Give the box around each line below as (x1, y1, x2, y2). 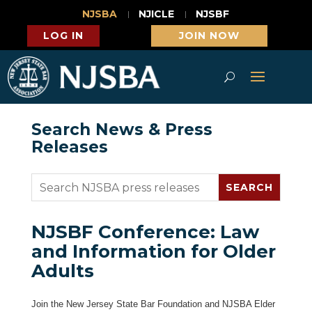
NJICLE (139, 8, 175, 20)
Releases (31, 137, 108, 157)
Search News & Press (31, 120, 212, 140)
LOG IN (43, 29, 84, 42)
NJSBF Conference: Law (31, 221, 259, 244)
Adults (31, 260, 94, 283)
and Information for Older (31, 240, 276, 263)
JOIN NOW (178, 29, 240, 42)
